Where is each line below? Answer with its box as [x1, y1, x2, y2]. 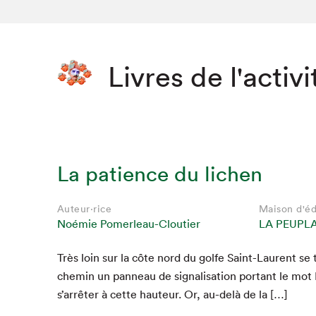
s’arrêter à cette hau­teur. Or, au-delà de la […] [56, 287, 288, 302]
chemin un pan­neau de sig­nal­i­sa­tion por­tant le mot [56, 269, 315, 284]
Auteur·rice [56, 202, 112, 216]
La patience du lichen [56, 161, 262, 188]
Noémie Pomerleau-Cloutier [56, 217, 200, 231]
